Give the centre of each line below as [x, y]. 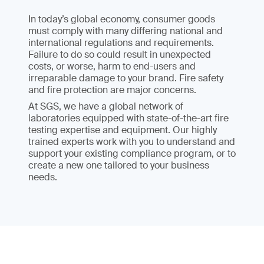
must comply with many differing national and [126, 31]
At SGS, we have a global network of [106, 106]
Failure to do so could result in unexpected [120, 55]
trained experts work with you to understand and [132, 142]
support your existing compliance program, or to [132, 154]
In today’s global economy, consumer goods [122, 19]
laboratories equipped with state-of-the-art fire [128, 118]
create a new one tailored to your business [119, 165]
